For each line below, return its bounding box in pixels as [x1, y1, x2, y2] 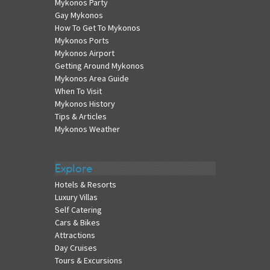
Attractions [54, 229, 95, 240]
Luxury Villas [54, 191, 98, 202]
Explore [54, 161, 93, 175]
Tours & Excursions [54, 254, 122, 266]
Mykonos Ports [54, 35, 109, 46]
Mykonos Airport [54, 48, 115, 59]
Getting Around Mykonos [54, 60, 144, 72]
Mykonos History [54, 98, 115, 110]
